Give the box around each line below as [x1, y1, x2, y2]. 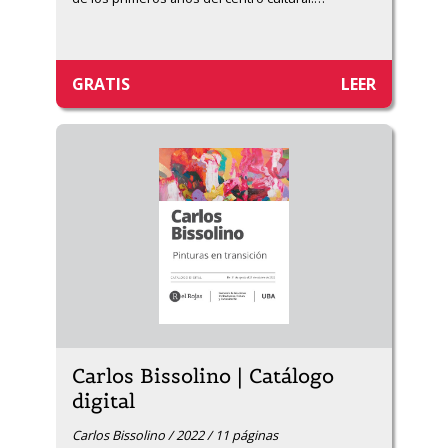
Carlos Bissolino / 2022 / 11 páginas [72, 426, 278, 444]
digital [72, 388, 135, 414]
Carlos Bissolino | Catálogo [72, 363, 334, 389]
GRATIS [72, 73, 130, 95]
